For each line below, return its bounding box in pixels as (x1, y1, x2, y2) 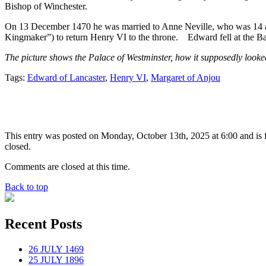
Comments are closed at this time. (5, 161, 130, 172)
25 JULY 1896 (28, 254, 84, 265)
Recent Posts (5, 216, 82, 232)
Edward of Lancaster (27, 72, 105, 83)
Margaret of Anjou (151, 72, 220, 83)
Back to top (5, 181, 48, 192)
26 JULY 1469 (28, 243, 84, 254)
